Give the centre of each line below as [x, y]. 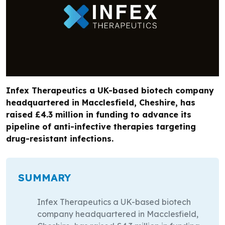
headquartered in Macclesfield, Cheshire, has [101, 103]
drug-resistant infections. [60, 139]
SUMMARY [44, 178]
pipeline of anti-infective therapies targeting [101, 127]
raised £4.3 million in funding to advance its [99, 115]
